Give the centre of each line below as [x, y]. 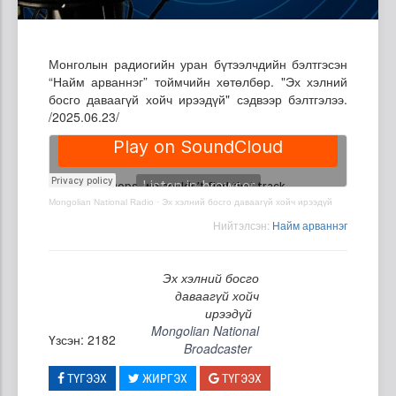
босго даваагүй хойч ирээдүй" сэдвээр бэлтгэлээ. [198, 99]
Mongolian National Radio [101, 202]
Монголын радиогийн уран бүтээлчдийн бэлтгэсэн [198, 63]
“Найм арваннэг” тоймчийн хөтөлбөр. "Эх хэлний [198, 81]
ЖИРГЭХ [164, 378]
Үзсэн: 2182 [82, 339]
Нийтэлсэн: [243, 225]
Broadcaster [218, 348]
